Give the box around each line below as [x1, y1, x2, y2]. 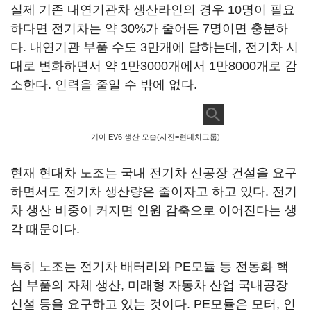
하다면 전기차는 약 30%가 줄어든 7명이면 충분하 [10, 22, 288, 35]
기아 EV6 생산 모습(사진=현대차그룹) [91, 133, 220, 141]
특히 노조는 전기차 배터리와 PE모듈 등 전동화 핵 [10, 260, 289, 274]
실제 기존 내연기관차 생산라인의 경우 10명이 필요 [10, 3, 295, 17]
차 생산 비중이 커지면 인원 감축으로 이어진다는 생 [10, 203, 297, 217]
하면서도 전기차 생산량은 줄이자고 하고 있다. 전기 [10, 185, 297, 199]
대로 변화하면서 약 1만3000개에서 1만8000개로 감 [10, 59, 297, 73]
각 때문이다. [10, 222, 80, 236]
